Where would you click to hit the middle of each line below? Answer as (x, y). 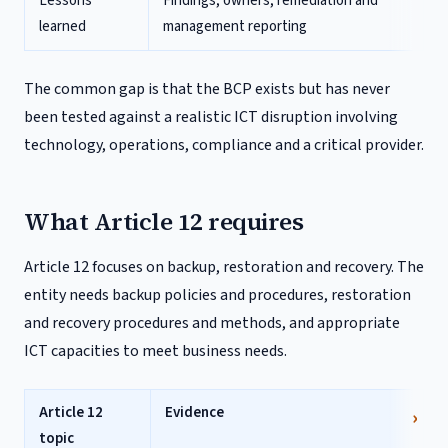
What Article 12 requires (164, 221)
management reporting (235, 26)
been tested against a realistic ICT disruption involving (211, 117)
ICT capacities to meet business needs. (155, 351)
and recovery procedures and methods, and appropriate (212, 323)
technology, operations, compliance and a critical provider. (224, 145)
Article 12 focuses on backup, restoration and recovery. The (224, 267)
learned (62, 26)
